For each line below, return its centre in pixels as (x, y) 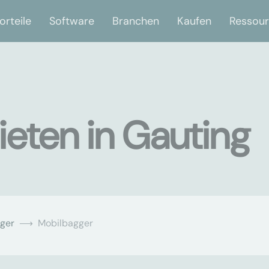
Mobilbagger (65, 223)
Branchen (136, 21)
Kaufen (194, 21)
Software (72, 21)
